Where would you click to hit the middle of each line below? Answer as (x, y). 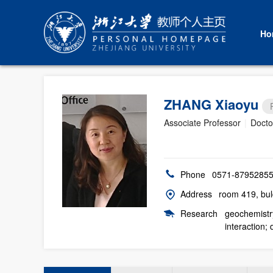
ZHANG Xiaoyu (213, 104)
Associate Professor (202, 122)
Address (196, 194)
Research (199, 213)
